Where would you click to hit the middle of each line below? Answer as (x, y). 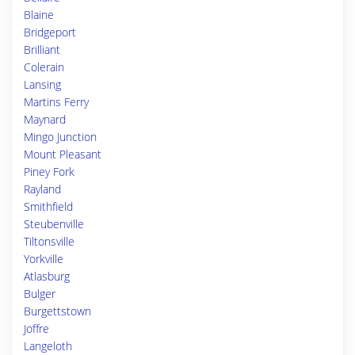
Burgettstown (57, 311)
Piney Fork (49, 172)
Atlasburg (47, 276)
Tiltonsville (49, 241)
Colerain (44, 67)
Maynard (45, 119)
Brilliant (42, 50)
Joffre (36, 328)
